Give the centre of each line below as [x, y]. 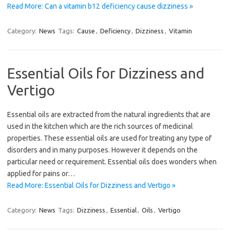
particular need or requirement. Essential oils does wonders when [112, 162]
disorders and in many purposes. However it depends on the [102, 150]
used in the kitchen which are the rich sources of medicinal [100, 127]
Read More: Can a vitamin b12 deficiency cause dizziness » [100, 6]
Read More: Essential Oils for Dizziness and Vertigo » [91, 186]
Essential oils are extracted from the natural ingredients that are [109, 115]
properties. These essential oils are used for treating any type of [109, 138]
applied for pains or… [41, 174]
